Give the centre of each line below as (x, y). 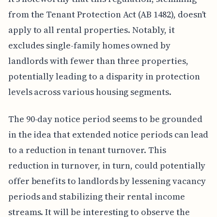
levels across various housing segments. (90, 92)
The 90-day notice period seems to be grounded (105, 119)
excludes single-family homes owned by (89, 45)
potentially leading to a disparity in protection (104, 76)
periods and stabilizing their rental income (96, 196)
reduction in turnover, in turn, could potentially (107, 165)
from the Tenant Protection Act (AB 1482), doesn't (107, 14)
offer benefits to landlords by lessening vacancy (107, 181)
